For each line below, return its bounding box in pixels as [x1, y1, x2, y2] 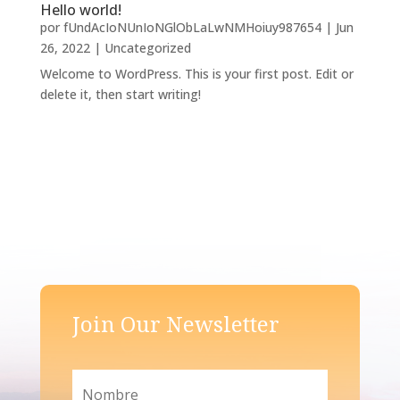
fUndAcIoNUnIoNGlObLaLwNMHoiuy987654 [62, 18, 321, 36]
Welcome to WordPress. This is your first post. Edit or [39, 64, 354, 82]
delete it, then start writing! [39, 85, 201, 103]
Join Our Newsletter [71, 308, 279, 338]
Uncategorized [104, 38, 191, 56]
